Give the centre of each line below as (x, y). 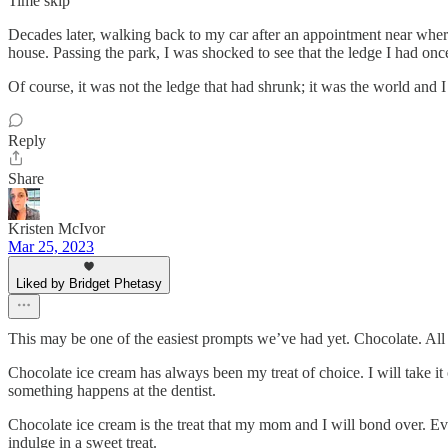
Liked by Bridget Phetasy (89, 284)
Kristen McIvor (56, 229)
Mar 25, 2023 (51, 247)
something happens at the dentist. (112, 391)
